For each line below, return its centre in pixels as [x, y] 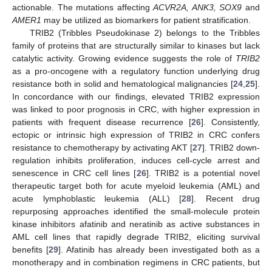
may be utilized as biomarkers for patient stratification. [146, 20]
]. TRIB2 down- [231, 147]
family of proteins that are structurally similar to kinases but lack [136, 45]
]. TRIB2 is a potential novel [203, 173]
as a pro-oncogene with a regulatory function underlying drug [136, 71]
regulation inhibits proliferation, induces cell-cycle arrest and [136, 160]
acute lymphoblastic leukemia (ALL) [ [97, 198]
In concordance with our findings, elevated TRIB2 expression [136, 96]
